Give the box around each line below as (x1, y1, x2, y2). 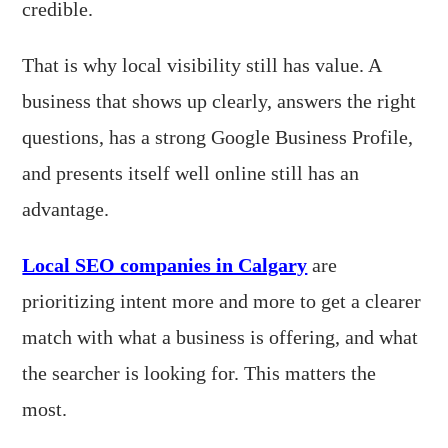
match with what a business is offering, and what (22, 326, 419, 348)
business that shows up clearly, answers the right (22, 90, 417, 112)
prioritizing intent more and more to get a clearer (22, 290, 422, 312)
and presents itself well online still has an (22, 162, 360, 184)
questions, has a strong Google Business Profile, (22, 126, 414, 148)
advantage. (22, 198, 110, 220)
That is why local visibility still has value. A (22, 54, 382, 76)
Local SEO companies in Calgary (22, 254, 308, 276)
